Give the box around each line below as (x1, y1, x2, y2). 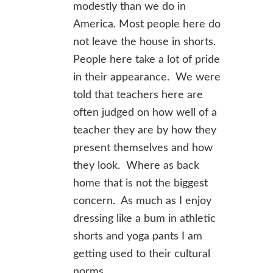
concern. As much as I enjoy (73, 196, 211, 207)
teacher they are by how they (73, 125, 216, 136)
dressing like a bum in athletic (73, 213, 216, 224)
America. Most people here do (73, 19, 221, 30)
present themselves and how (73, 143, 213, 154)
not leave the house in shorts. (73, 37, 216, 48)
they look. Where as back (73, 160, 199, 171)
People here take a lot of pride (73, 54, 220, 65)
